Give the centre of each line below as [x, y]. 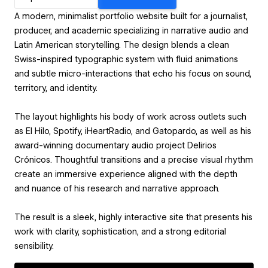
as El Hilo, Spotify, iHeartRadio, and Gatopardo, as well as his [133, 131]
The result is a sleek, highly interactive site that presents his [133, 217]
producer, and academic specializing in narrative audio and [131, 30]
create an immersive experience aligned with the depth [126, 174]
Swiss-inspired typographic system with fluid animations [126, 59]
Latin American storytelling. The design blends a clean [122, 45]
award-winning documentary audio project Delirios [115, 145]
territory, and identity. [56, 88]
